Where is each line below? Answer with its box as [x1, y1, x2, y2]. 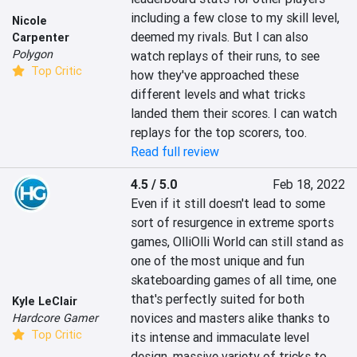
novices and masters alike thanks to [131, 310, 331, 327]
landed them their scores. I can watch [131, 105, 338, 122]
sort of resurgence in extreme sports [131, 214, 335, 231]
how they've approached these [131, 67, 300, 84]
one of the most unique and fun [131, 253, 305, 269]
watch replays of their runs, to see [131, 48, 320, 65]
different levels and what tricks [131, 86, 306, 103]
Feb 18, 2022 [272, 176, 345, 193]
